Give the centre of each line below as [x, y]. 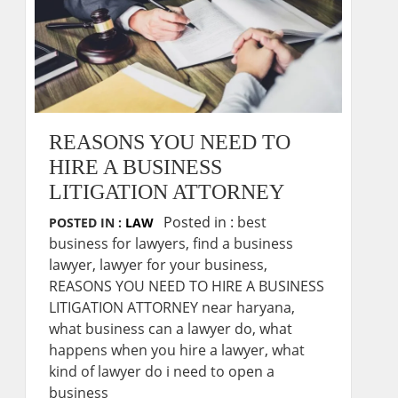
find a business [243, 243]
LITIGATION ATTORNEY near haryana [170, 307]
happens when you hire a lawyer [157, 350]
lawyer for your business [182, 265]
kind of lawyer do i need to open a [162, 371]
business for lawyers [117, 243]
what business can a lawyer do [151, 329]
